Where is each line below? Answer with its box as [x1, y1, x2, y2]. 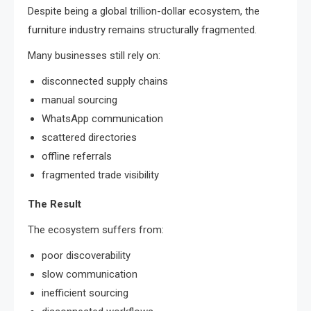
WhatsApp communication [42, 112, 163, 125]
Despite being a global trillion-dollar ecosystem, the [28, 4, 260, 17]
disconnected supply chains [42, 74, 168, 87]
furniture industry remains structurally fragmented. [28, 23, 257, 36]
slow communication [42, 267, 137, 280]
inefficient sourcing [42, 286, 128, 299]
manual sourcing [42, 93, 117, 106]
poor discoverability [42, 249, 131, 262]
